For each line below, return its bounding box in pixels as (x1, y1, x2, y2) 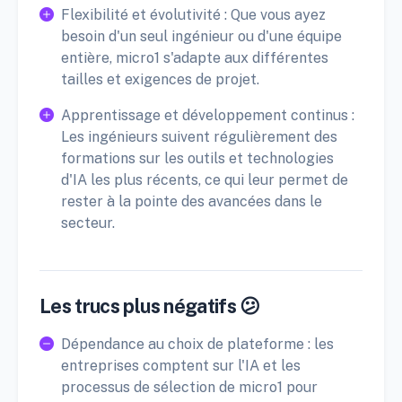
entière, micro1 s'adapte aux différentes (61, 48, 328, 66)
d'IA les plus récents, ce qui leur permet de (61, 170, 348, 188)
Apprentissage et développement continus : (61, 106, 354, 124)
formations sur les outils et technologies (61, 149, 334, 167)
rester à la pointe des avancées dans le (61, 192, 322, 210)
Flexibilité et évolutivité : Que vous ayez (61, 5, 326, 23)
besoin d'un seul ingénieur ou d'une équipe (61, 27, 342, 45)
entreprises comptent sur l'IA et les (61, 356, 301, 374)
